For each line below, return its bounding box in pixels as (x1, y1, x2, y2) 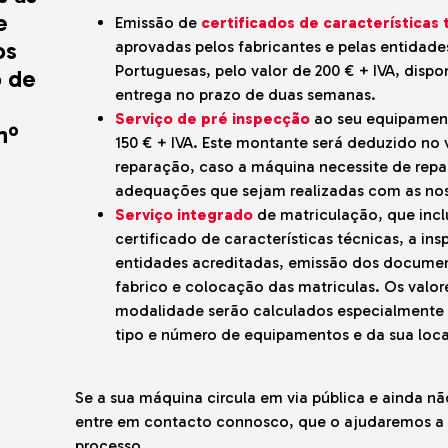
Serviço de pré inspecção (114, 109, 310, 129)
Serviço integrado (114, 205, 253, 225)
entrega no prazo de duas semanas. (114, 85, 376, 105)
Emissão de (114, 13, 201, 33)
